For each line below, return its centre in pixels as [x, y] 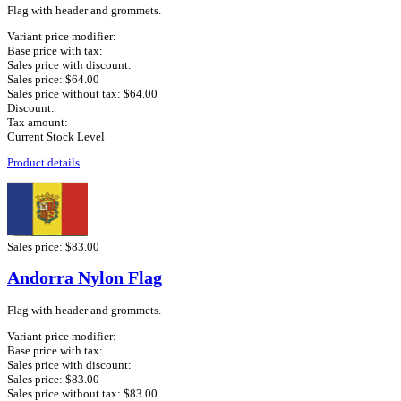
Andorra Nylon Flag [85, 278]
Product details [43, 163]
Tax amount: [38, 123]
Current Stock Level [56, 137]
